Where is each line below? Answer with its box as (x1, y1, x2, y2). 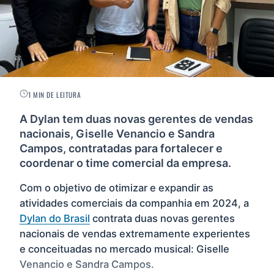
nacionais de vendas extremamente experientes (20, 228, 250, 240)
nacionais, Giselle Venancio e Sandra (20, 127, 215, 140)
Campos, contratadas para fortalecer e (20, 141, 223, 155)
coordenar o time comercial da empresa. (20, 156, 231, 169)
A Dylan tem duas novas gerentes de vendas (20, 112, 253, 125)
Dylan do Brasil (20, 212, 90, 225)
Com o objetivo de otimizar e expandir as (20, 182, 213, 194)
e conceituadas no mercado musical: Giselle (20, 243, 229, 256)
